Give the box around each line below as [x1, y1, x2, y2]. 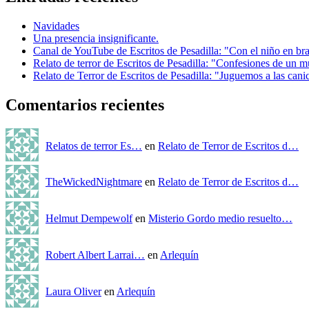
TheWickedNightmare [46, 176, 142, 188]
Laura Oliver [46, 286, 101, 298]
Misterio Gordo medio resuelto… [148, 212, 292, 225]
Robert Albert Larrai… [46, 249, 145, 261]
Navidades [33, 20, 79, 32]
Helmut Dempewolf [46, 212, 132, 225]
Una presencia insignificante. [33, 32, 159, 45]
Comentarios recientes [6, 96, 164, 114]
